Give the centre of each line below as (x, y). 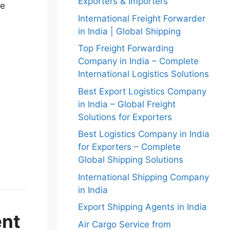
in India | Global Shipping (129, 31)
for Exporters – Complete (129, 147)
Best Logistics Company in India (144, 134)
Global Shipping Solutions (131, 160)
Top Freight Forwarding (126, 48)
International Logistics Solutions (143, 74)
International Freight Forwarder (142, 18)
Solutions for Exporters (125, 117)
